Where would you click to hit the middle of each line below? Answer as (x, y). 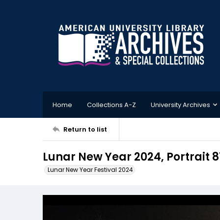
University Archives (180, 105)
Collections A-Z (111, 105)
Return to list (85, 129)
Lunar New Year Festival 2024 (90, 170)
